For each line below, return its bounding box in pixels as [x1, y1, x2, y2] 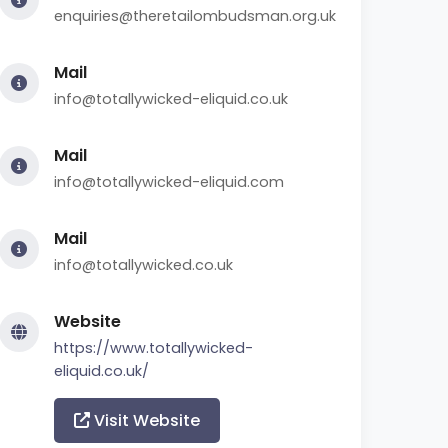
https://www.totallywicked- [54, 338, 253, 358]
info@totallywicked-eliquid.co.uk [54, 89, 288, 109]
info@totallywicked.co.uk [54, 255, 233, 275]
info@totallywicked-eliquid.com [54, 172, 284, 192]
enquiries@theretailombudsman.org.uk [54, 6, 336, 26]
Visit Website [90, 409, 200, 432]
